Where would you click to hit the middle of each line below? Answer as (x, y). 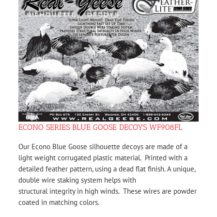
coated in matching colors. (59, 202)
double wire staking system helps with (77, 180)
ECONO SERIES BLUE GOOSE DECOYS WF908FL (100, 127)
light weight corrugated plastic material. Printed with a (103, 157)
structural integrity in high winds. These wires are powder (108, 191)
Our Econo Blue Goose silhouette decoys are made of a (103, 146)
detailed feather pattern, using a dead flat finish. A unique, (107, 169)
